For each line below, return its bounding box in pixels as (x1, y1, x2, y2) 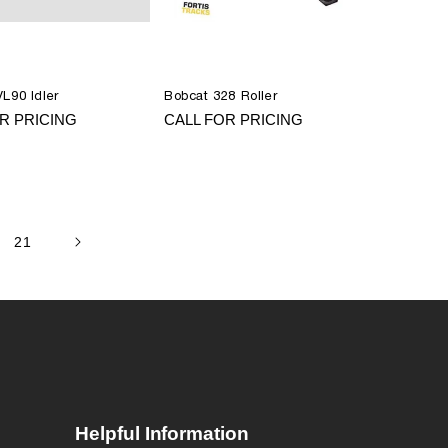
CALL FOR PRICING (164, 111, 303, 128)
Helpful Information (75, 423, 249, 444)
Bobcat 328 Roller (164, 88, 278, 103)
